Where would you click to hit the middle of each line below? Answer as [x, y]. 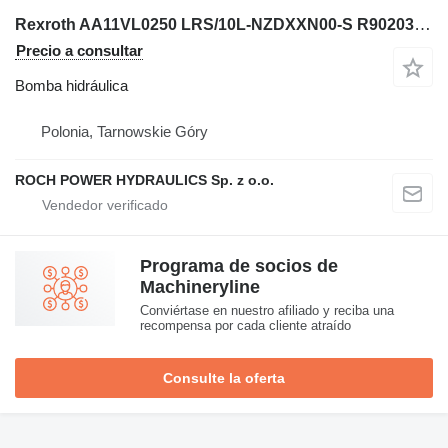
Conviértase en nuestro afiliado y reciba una [267, 310]
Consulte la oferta [224, 377]
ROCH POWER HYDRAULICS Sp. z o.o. [144, 179]
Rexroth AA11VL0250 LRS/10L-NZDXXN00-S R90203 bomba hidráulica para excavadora [422, 24]
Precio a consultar [79, 50]
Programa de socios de [239, 265]
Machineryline [200, 286]
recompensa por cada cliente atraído [245, 325]
